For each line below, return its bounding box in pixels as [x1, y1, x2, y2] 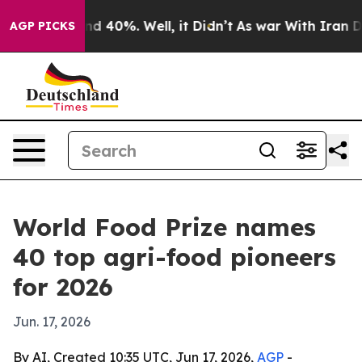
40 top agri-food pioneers [13, 242, 336, 272]
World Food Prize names [13, 212, 316, 242]
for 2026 [13, 271, 113, 302]
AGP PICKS [10, 19, 75, 33]
